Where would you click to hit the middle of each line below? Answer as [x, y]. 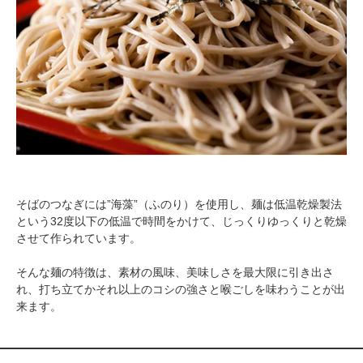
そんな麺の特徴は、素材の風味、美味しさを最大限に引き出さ [175, 273]
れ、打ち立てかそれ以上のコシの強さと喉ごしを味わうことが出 [181, 290]
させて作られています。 [79, 239]
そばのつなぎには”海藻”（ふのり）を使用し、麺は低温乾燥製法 [179, 205]
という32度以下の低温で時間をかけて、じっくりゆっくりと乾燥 [181, 222]
